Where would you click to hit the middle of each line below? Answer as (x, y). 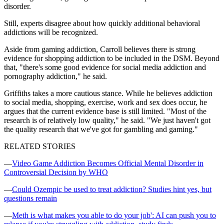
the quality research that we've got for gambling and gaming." (101, 129)
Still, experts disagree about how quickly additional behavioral (102, 23)
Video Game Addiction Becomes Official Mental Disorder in (108, 163)
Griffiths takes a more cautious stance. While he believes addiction (108, 93)
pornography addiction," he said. (55, 76)
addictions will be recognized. (51, 32)
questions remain (30, 198)
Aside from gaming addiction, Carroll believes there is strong (100, 49)
